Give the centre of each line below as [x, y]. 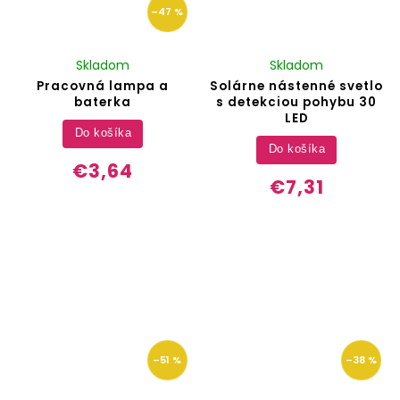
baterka [103, 102]
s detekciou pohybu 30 [297, 102]
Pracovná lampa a [103, 86]
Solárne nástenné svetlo [297, 86]
